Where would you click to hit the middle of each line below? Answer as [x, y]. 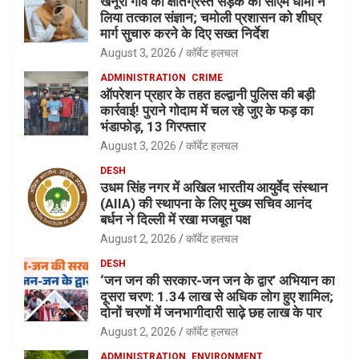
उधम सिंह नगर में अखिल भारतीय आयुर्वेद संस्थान [214, 187]
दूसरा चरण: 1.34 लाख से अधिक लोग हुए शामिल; [217, 296]
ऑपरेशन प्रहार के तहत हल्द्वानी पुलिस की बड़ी [208, 94]
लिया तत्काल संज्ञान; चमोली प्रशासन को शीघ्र [211, 17]
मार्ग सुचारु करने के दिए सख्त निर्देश [184, 33]
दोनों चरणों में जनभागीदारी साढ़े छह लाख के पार [211, 312]
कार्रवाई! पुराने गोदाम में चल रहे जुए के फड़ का [207, 110]
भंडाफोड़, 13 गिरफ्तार [153, 126]
